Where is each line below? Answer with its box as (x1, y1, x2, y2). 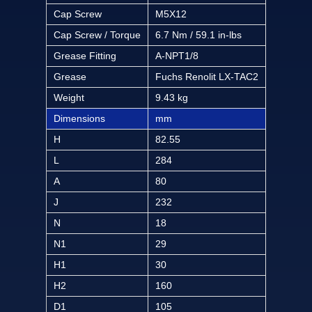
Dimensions (54, 112, 105, 124)
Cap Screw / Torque (54, 29, 141, 40)
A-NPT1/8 (155, 49, 198, 61)
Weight (54, 91, 84, 103)
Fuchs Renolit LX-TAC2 (155, 70, 258, 82)
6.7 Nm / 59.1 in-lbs (155, 29, 242, 40)
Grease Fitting (54, 49, 116, 61)
